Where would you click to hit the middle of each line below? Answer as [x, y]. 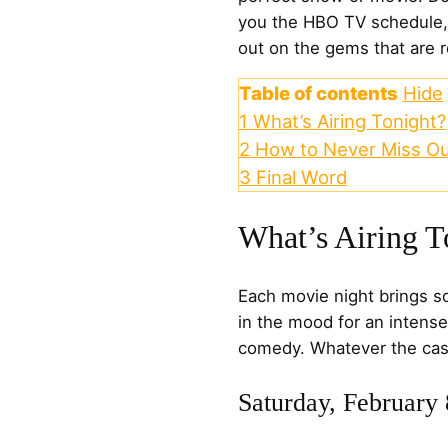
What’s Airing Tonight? [349, 120]
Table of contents [318, 92]
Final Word [301, 176]
